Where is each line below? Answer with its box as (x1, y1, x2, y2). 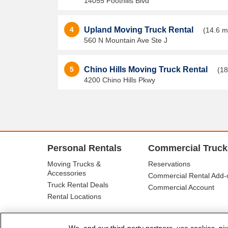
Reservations (148, 160, 190, 168)
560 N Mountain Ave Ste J (84, 36, 167, 44)
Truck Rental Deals (47, 181, 108, 189)
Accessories (47, 169, 86, 177)
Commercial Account (148, 183, 214, 191)
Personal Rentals (47, 143, 122, 153)
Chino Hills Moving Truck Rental (84, 65, 210, 74)
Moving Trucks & (47, 160, 101, 168)
